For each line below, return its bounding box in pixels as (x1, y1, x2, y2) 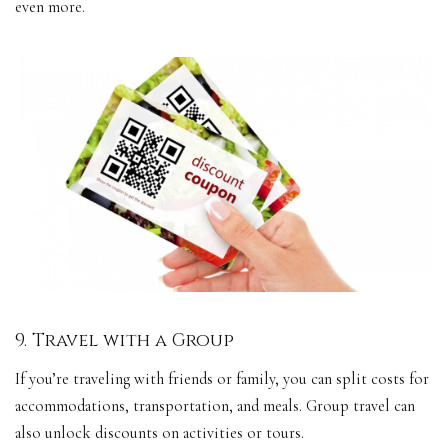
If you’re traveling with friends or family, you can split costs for (15, 369, 429, 390)
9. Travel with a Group (15, 327, 234, 353)
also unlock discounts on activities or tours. (15, 423, 304, 444)
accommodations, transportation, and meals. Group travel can (15, 396, 415, 417)
